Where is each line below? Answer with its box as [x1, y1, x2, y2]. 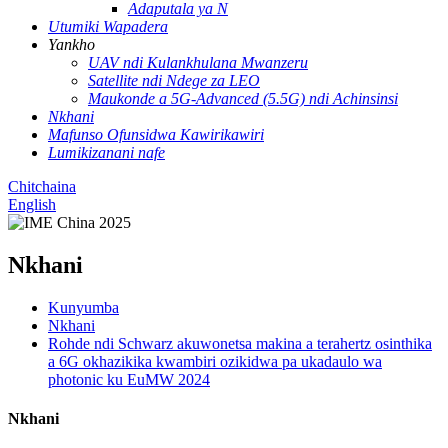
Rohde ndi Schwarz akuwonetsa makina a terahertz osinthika [48, 334, 432, 352]
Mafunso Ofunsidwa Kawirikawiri [48, 126, 264, 143]
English [8, 196, 56, 213]
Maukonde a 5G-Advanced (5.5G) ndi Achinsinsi [88, 90, 398, 107]
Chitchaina [8, 178, 76, 195]
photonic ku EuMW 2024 [48, 370, 210, 388]
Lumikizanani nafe [48, 144, 165, 161]
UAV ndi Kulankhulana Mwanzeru [88, 54, 308, 71]
